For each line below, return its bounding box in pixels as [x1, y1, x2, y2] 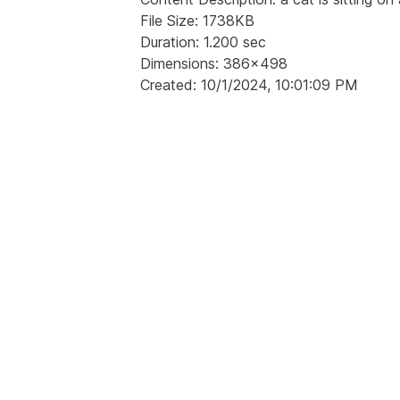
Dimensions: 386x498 [140, 54, 287, 73]
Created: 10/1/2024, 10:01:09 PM [140, 76, 358, 95]
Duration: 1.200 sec [140, 33, 266, 52]
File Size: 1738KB [140, 12, 254, 30]
